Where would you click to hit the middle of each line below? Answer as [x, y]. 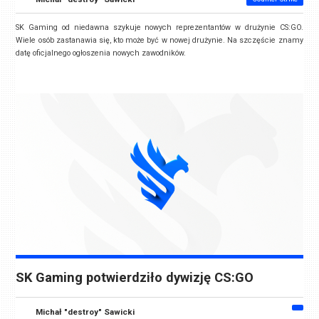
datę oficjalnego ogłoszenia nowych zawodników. [101, 53]
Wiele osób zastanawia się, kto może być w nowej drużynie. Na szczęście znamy [159, 41]
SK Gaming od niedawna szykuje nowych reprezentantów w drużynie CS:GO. [159, 28]
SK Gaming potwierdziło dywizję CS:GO [135, 277]
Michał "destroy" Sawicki [85, 312]
